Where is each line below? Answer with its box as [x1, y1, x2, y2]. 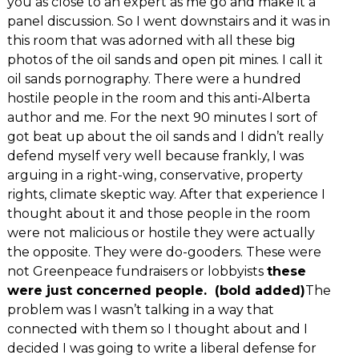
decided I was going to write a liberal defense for [6, 340, 317, 356]
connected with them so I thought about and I [6, 321, 308, 337]
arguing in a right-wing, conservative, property [6, 167, 303, 183]
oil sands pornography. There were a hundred [6, 71, 301, 87]
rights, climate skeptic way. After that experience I [6, 186, 325, 202]
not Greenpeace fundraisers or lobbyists [6, 263, 267, 279]
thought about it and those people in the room [6, 205, 310, 221]
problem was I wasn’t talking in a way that [6, 301, 274, 317]
